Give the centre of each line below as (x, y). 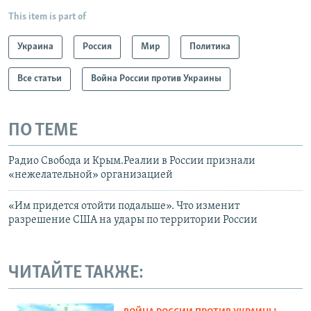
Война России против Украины (156, 78)
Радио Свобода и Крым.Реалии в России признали (132, 161)
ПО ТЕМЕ (43, 131)
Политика (210, 47)
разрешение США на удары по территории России (133, 220)
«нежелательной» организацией (91, 175)
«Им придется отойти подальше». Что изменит (124, 207)
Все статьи (40, 78)
